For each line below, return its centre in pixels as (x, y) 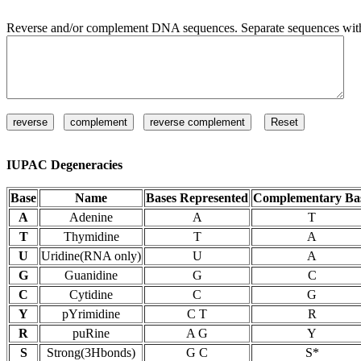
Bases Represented (197, 198)
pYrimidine (91, 314)
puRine (91, 333)
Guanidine (91, 275)
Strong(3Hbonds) (91, 353)
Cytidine (91, 295)
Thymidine (91, 237)
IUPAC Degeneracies (64, 165)
